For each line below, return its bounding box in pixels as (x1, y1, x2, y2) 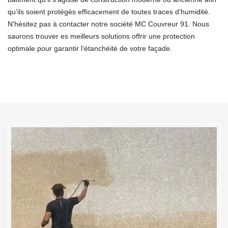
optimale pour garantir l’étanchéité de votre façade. (8, 44, 172, 52)
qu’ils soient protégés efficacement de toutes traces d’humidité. (8, 7, 210, 16)
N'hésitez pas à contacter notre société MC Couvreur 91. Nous (8, 19, 209, 28)
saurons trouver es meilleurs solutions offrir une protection (8, 32, 195, 40)
